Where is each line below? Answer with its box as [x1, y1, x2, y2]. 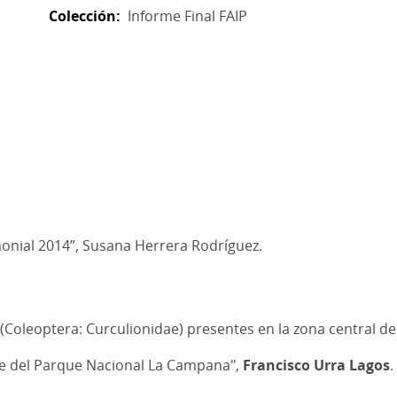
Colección [49, 6, 117, 26]
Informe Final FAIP [128, 6, 248, 26]
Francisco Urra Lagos [243, 355, 390, 375]
